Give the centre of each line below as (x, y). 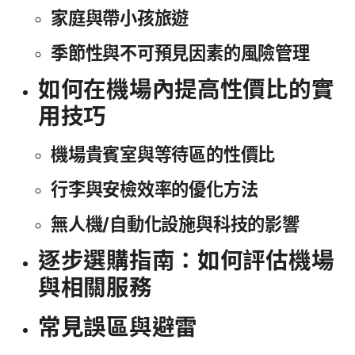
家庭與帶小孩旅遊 (120, 18)
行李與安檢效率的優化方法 (155, 189)
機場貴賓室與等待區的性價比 (163, 155)
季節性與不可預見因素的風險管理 (180, 53)
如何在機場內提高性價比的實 (186, 90)
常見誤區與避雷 (118, 327)
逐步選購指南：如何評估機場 (186, 261)
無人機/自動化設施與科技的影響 (175, 224)
